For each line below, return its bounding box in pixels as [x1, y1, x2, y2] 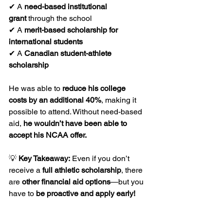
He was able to [9, 83, 62, 93]
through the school [26, 13, 92, 23]
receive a [9, 165, 42, 175]
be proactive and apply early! [36, 188, 135, 198]
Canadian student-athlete [24, 48, 113, 58]
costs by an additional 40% [9, 95, 101, 105]
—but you [110, 177, 145, 186]
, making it [101, 95, 138, 105]
